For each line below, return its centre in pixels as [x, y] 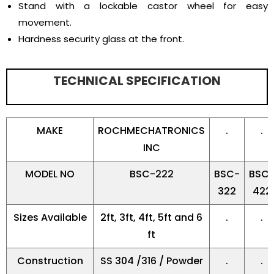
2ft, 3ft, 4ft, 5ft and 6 [151, 218]
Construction [50, 261]
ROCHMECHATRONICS [151, 131]
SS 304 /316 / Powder [151, 261]
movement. [45, 23]
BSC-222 [151, 174]
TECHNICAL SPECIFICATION [137, 81]
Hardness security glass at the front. [101, 39]
